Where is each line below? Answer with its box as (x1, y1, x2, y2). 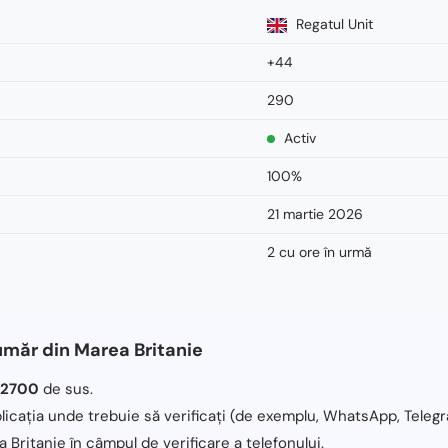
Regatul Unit (292, 14, 373, 33)
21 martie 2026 (267, 204, 363, 223)
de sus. (39, 378, 93, 399)
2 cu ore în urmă (267, 242, 372, 261)
